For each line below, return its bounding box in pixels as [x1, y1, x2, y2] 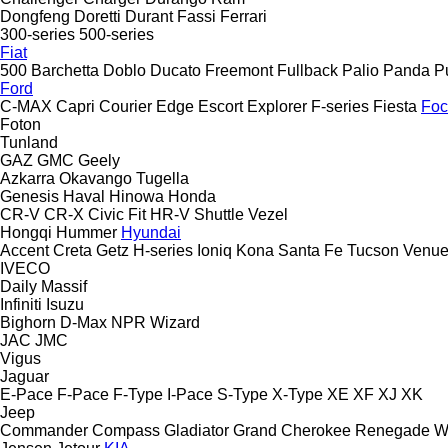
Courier [99, 97, 152, 115]
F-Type [113, 385, 163, 403]
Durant [125, 7, 173, 25]
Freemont [205, 61, 273, 79]
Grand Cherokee [233, 421, 351, 439]
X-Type [272, 385, 323, 403]
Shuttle [194, 205, 244, 223]
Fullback [277, 61, 338, 79]
